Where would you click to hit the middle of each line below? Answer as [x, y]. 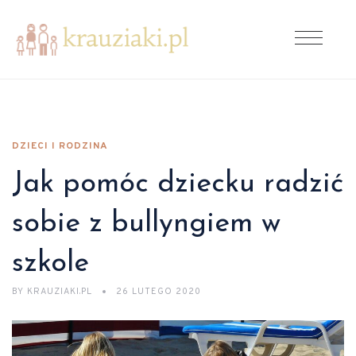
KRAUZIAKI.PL [60, 292]
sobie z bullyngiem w [146, 224]
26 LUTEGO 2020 [159, 292]
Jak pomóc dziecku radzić [178, 184]
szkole [50, 264]
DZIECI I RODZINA [60, 146]
